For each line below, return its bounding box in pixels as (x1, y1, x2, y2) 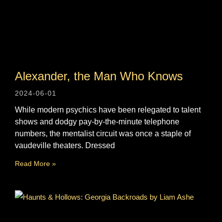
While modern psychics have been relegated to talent (15, 105, 201, 114)
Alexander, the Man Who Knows (15, 69, 183, 83)
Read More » (15, 159, 56, 167)
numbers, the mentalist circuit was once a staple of (15, 129, 191, 138)
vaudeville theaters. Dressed (15, 141, 115, 150)
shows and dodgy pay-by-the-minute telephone (15, 117, 179, 126)
